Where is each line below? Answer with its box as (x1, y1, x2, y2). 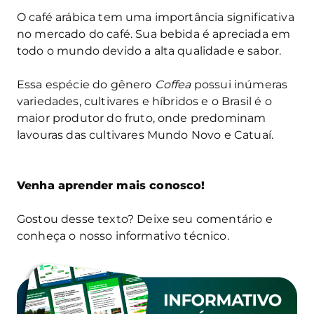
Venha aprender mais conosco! (17, 179, 205, 193)
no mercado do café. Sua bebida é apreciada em (17, 27, 291, 41)
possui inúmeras (191, 78, 288, 92)
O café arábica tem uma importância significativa (17, 11, 294, 25)
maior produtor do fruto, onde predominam (17, 111, 266, 125)
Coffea (154, 78, 191, 92)
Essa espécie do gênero (17, 78, 155, 92)
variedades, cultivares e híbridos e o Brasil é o (17, 95, 272, 109)
